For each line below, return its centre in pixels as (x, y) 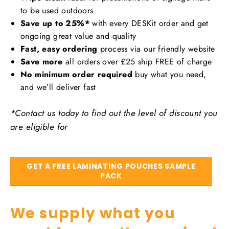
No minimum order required (76, 74)
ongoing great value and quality (78, 36)
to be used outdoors (57, 10)
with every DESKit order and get (149, 23)
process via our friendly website (156, 49)
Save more (42, 61)
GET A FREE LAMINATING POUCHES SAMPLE (111, 166)
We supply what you (93, 213)
